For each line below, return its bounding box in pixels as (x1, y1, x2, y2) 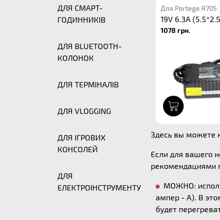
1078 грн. (161, 26, 190, 34)
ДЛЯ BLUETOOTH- (57, 41, 122, 51)
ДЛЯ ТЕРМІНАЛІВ (57, 80, 119, 89)
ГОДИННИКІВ (57, 15, 106, 24)
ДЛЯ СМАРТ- (57, 3, 103, 12)
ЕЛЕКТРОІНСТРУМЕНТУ (57, 183, 141, 192)
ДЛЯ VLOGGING (57, 106, 111, 115)
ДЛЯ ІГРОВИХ (57, 133, 106, 142)
